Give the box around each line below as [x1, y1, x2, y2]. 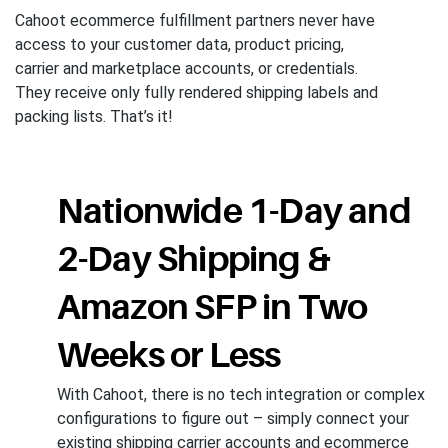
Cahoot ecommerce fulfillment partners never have [15, 11, 375, 31]
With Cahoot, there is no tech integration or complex [56, 384, 425, 404]
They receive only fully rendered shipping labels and [15, 83, 378, 103]
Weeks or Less [56, 334, 281, 375]
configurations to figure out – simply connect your [56, 408, 409, 428]
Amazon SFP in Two [56, 286, 368, 327]
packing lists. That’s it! [15, 107, 173, 127]
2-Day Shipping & [56, 238, 330, 279]
